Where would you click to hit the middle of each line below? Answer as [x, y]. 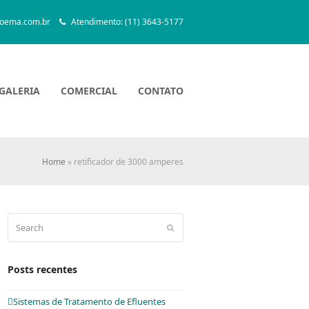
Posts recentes [43, 269]
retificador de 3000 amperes [129, 161]
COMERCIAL [89, 90]
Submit [185, 227]
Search [21, 220]
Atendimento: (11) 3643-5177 [126, 22]
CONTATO [161, 90]
